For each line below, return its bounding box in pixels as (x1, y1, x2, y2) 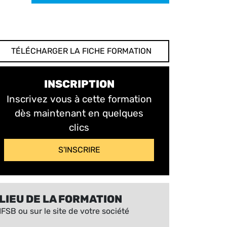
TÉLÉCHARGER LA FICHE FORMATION (11, 46, 152, 56)
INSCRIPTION (44, 78, 115, 91)
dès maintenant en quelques (15, 107, 143, 120)
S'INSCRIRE (58, 145, 100, 155)
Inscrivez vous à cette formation (6, 93, 152, 105)
